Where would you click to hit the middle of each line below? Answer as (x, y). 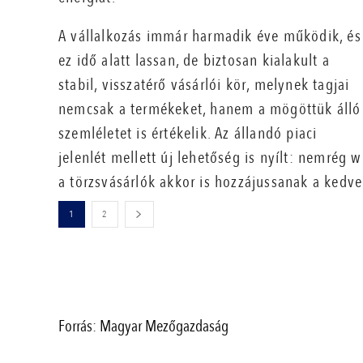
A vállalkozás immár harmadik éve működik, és (210, 36)
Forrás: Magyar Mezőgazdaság (143, 327)
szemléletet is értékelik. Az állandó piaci (188, 134)
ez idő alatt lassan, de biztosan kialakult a (194, 61)
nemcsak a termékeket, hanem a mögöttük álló (210, 109)
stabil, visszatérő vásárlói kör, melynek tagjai (204, 85)
